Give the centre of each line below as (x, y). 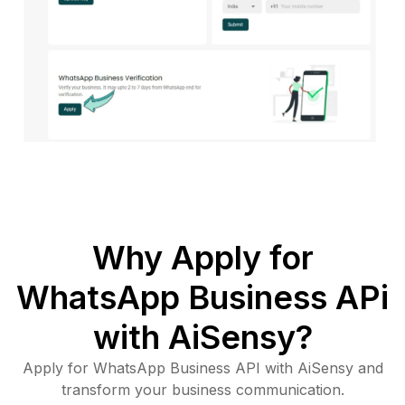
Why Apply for (202, 257)
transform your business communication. (202, 389)
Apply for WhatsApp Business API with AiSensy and (202, 367)
